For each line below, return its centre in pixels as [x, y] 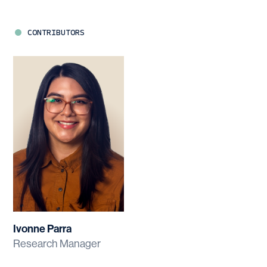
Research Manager [57, 244]
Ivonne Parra [43, 229]
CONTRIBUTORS [56, 32]
